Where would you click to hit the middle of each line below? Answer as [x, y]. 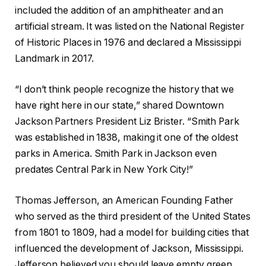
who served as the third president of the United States [133, 216]
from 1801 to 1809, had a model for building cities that [132, 232]
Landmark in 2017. [54, 59]
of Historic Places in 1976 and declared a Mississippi [128, 43]
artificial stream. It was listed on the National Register [130, 27]
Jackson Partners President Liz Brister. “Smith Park [127, 121]
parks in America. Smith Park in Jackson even [116, 153]
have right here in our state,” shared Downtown [120, 105]
